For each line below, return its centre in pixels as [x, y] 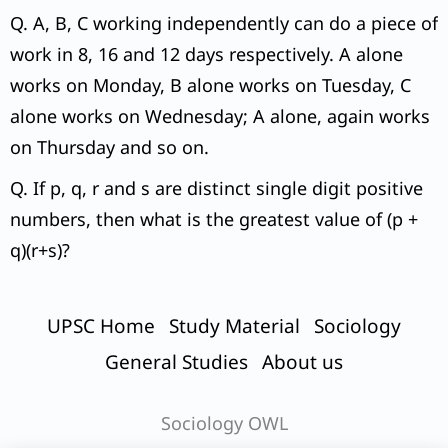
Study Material [234, 326]
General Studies [176, 362]
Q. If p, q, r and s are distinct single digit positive [216, 188]
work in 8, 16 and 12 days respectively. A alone [206, 54]
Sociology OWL [224, 423]
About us [302, 362]
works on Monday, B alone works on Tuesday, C [210, 85]
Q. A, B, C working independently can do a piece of [224, 23]
